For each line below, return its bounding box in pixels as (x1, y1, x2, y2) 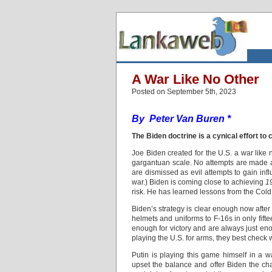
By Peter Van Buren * (132, 114, 231, 124)
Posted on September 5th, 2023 (132, 87, 236, 96)
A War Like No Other (132, 72, 259, 87)
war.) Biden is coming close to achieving (132, 178, 265, 186)
